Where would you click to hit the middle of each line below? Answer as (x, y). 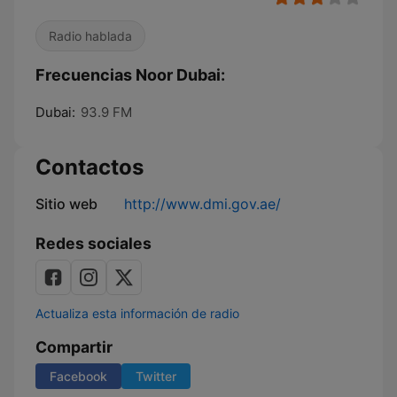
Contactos (90, 167)
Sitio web (66, 204)
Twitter (156, 376)
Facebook (78, 376)
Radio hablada (90, 36)
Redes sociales (93, 243)
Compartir (74, 347)
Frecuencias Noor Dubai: (130, 75)
